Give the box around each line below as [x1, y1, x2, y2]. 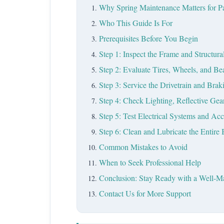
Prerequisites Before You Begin [99, 33, 198, 43]
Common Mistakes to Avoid [99, 141, 187, 152]
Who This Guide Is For [99, 17, 172, 28]
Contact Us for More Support [99, 188, 191, 198]
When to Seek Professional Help [99, 157, 201, 167]
